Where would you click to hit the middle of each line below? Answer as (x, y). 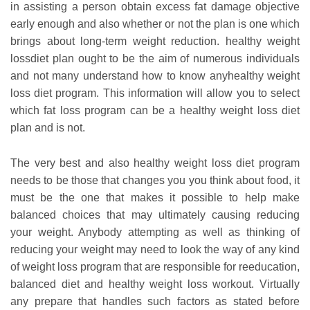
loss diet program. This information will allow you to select (155, 93)
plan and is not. (48, 128)
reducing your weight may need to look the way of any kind (155, 250)
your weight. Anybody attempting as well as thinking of (155, 232)
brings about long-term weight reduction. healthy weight (155, 42)
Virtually (280, 284)
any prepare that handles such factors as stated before (155, 302)
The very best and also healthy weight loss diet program (155, 163)
